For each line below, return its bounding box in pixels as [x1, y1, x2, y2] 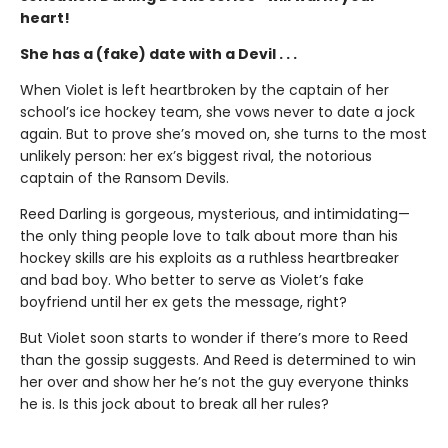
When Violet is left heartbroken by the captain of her [20, 79, 389, 100]
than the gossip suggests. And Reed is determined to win [20, 349, 416, 370]
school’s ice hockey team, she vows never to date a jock [20, 101, 415, 122]
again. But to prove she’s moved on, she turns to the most [20, 123, 427, 144]
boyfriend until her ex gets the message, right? [20, 291, 347, 312]
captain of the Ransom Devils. [20, 167, 229, 188]
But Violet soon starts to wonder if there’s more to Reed [20, 327, 408, 348]
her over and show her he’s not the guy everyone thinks [20, 371, 409, 392]
